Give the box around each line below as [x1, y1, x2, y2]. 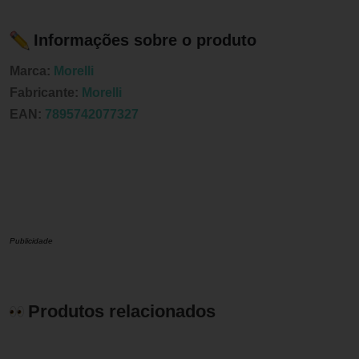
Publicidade [10, 236, 53, 245]
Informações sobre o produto [34, 31, 256, 50]
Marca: [10, 63, 54, 78]
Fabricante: [10, 85, 82, 99]
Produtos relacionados [28, 301, 216, 321]
